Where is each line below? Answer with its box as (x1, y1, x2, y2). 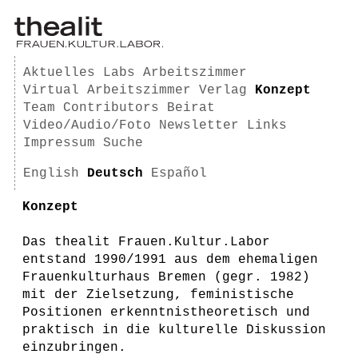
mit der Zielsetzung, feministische (22, 288, 294, 302)
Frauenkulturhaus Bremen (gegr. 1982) (22, 270, 310, 284)
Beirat (167, 101, 215, 115)
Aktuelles (23, 66, 95, 80)
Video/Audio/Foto (23, 118, 151, 133)
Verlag (199, 83, 247, 97)
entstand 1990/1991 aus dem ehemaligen (22, 253, 318, 267)
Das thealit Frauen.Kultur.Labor (22, 235, 270, 249)
